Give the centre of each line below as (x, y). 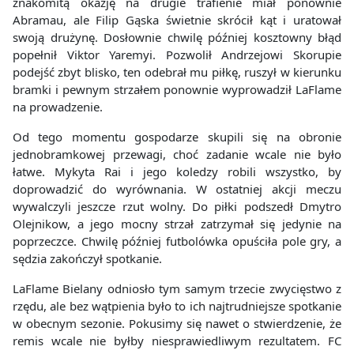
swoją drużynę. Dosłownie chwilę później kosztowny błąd (177, 38)
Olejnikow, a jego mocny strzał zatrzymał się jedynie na (177, 224)
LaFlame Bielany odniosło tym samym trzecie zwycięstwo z (177, 289)
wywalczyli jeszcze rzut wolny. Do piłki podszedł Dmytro (177, 207)
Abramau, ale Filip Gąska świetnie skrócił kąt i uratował (177, 20)
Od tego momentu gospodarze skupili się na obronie (177, 137)
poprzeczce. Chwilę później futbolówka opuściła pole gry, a (177, 241)
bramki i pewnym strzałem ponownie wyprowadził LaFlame (177, 90)
